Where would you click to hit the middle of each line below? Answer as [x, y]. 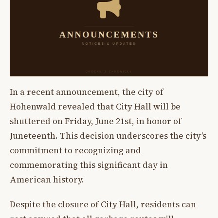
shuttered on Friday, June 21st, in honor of [96, 121]
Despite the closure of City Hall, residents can [103, 204]
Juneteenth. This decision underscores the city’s [108, 136]
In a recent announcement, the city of [87, 92]
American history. [47, 180]
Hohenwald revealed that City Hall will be [95, 107]
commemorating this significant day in [89, 165]
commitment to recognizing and [75, 151]
